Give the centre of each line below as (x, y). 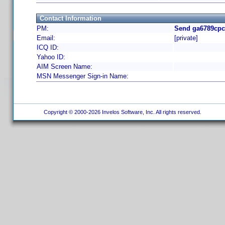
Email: (46, 38)
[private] (186, 38)
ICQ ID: (48, 47)
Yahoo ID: (51, 57)
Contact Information (71, 18)
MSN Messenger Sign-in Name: (83, 76)
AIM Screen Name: (65, 67)
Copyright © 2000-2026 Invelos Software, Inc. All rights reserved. (122, 112)
